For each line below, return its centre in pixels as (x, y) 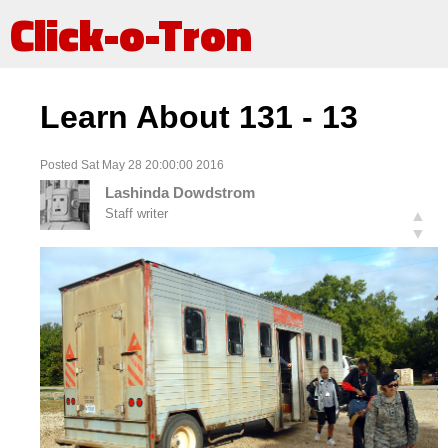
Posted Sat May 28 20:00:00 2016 (132, 164)
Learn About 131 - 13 (199, 117)
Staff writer (136, 214)
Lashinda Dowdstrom (180, 193)
